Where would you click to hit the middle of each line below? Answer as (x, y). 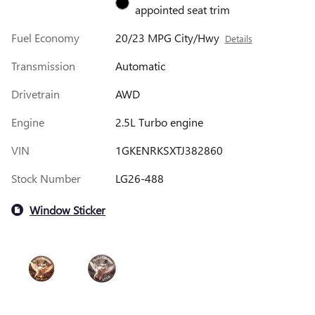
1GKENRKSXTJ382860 (169, 150)
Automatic (140, 66)
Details (238, 39)
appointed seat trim (182, 10)
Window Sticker (67, 210)
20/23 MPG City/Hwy (167, 38)
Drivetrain (36, 94)
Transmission (43, 66)
